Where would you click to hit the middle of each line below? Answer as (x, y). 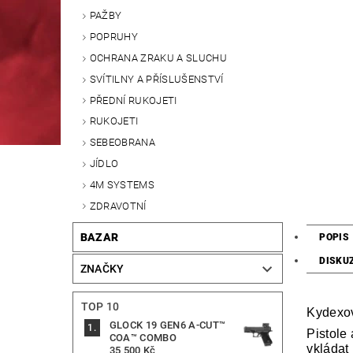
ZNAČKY (102, 269)
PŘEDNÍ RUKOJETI (133, 100)
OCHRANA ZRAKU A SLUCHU (158, 58)
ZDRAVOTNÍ (118, 206)
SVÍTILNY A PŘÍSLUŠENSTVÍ (156, 79)
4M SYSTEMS (122, 184)
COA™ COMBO (143, 338)
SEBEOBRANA (122, 143)
